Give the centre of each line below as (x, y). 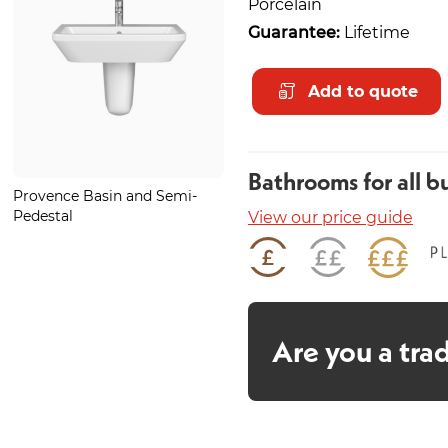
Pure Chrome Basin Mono (330, 195)
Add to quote (363, 91)
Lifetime (375, 31)
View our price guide (330, 216)
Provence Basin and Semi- (105, 195)
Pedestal (43, 215)
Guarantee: (294, 31)
